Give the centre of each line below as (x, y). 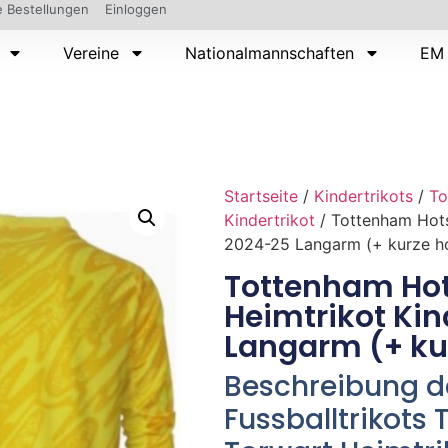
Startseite (261, 195)
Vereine (91, 53)
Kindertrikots (363, 195)
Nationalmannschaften (270, 53)
